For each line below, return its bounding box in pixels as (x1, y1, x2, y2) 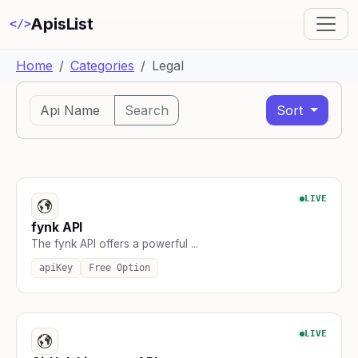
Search (125, 101, 169, 118)
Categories (70, 57, 134, 74)
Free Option (89, 261, 150, 273)
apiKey (39, 261, 73, 273)
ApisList (30, 14, 93, 34)
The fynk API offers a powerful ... (31, 237, 198, 250)
